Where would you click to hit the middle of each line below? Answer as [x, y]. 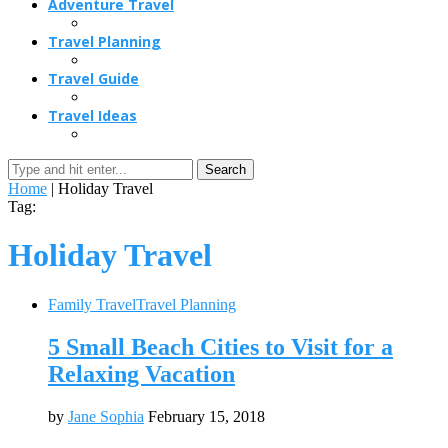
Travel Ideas [92, 115]
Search [225, 169]
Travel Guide [93, 78]
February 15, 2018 [206, 416]
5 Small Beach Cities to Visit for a [220, 346]
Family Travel [92, 304]
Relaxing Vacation [141, 373]
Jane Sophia [106, 416]
